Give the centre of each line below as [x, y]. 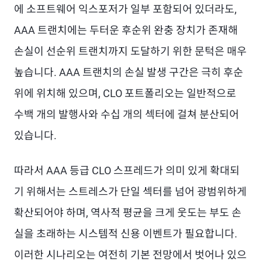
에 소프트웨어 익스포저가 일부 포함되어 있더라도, [125, 9]
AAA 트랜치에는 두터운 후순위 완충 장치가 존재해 [126, 30]
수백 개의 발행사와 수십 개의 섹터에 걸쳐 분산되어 [127, 114]
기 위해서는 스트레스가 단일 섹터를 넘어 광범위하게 [130, 192]
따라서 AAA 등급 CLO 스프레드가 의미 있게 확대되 [127, 170]
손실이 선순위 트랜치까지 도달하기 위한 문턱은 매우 [130, 51]
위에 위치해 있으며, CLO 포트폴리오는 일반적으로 [125, 93]
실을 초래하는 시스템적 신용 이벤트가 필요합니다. [126, 234]
